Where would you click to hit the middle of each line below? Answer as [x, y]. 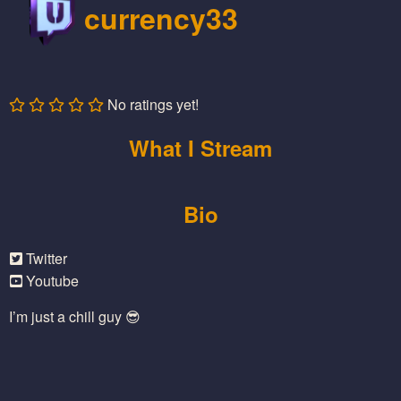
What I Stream [200, 148]
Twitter [45, 259]
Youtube [51, 281]
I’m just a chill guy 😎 [75, 317]
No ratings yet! [151, 105]
